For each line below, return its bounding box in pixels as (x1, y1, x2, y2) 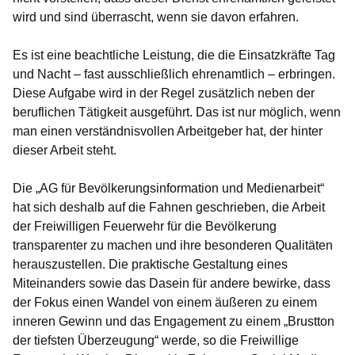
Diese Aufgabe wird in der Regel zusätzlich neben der (13, 86, 315, 100)
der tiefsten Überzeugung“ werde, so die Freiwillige (13, 334, 299, 347)
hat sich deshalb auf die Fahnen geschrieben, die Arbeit (13, 200, 325, 214)
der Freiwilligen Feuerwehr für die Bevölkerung (13, 219, 277, 233)
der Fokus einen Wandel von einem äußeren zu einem (13, 296, 317, 309)
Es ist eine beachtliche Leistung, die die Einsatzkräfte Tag (13, 48, 335, 62)
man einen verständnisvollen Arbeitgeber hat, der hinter (13, 124, 323, 138)
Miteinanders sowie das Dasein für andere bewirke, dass (13, 277, 330, 290)
